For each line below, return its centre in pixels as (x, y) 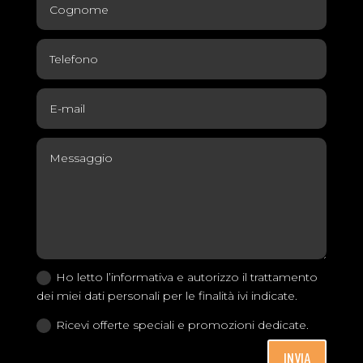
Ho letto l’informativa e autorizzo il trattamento (187, 278)
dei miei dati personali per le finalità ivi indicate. (167, 296)
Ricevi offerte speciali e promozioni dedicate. (183, 325)
